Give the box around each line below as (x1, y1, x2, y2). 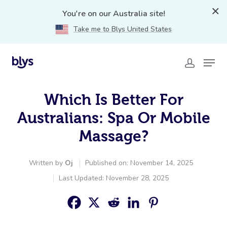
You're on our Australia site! (62, 8, 165, 19)
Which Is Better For (44, 91, 183, 108)
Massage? (79, 128, 148, 144)
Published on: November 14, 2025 (85, 158, 193, 168)
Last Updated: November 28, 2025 (59, 173, 169, 183)
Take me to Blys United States (73, 24, 172, 34)
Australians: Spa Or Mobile (17, 109, 210, 126)
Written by (29, 158, 65, 168)
